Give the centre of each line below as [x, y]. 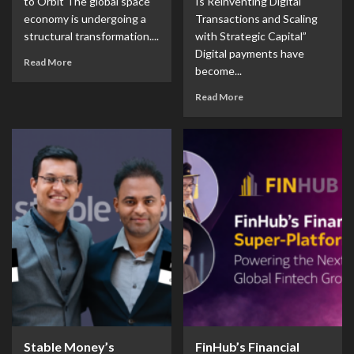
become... [218, 71]
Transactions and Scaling [256, 19]
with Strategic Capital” [250, 36]
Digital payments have [249, 53]
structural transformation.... [91, 36]
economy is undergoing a [85, 19]
